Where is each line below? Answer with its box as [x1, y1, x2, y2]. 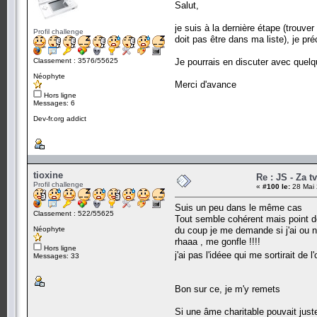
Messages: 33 [33, 251, 79, 260]
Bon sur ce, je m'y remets [175, 283, 280, 294]
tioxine [33, 169, 63, 180]
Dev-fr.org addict [33, 114, 86, 122]
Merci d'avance [175, 79, 236, 90]
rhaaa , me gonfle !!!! [175, 236, 260, 247]
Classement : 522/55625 [33, 209, 114, 217]
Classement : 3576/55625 [33, 56, 118, 64]
